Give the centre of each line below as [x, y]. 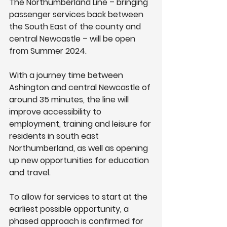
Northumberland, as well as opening [80, 148]
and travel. [30, 173]
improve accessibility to [56, 112]
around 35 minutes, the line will [70, 100]
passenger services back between [77, 14]
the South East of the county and [76, 27]
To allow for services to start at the [79, 197]
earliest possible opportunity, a [70, 209]
